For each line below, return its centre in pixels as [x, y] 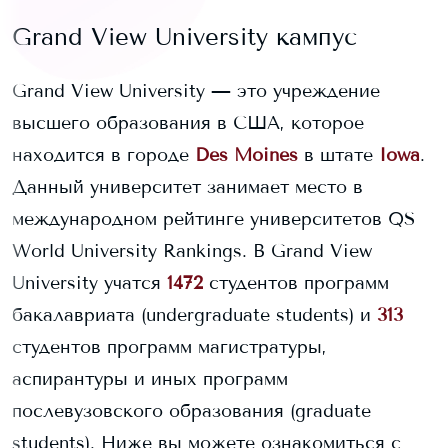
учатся [129, 283]
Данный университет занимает [150, 187]
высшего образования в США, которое [188, 123]
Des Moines [246, 155]
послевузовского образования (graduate [191, 411]
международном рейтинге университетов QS [213, 219]
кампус [312, 36]
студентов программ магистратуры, [169, 347]
